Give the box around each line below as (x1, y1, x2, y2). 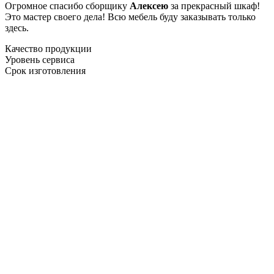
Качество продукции (5, 43, 92, 54)
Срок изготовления (5, 65, 86, 76)
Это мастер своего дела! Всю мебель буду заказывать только (5, 11, 256, 22)
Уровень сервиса (5, 54, 75, 65)
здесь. (5, 22, 29, 33)
